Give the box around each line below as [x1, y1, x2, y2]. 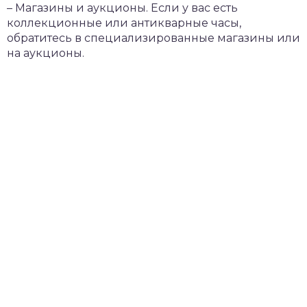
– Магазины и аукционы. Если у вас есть [7, 1, 238, 14]
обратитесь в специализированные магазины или [7, 32, 300, 45]
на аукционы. [7, 47, 84, 60]
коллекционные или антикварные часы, [7, 16, 241, 29]
